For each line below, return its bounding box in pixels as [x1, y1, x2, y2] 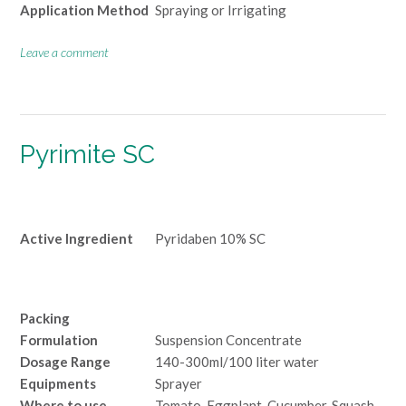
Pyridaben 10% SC [155, 229, 266, 246]
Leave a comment [20, 43, 109, 60]
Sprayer [155, 374, 202, 391]
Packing [20, 309, 70, 326]
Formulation [20, 331, 98, 348]
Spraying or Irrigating [155, 2, 286, 19]
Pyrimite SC [20, 139, 155, 169]
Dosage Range [20, 353, 111, 370]
